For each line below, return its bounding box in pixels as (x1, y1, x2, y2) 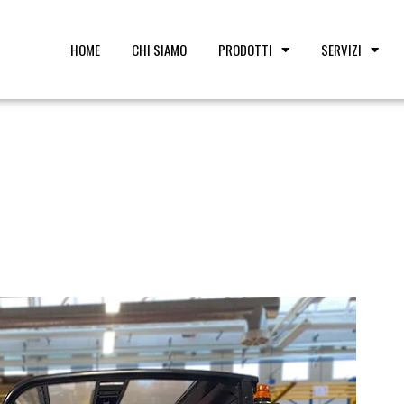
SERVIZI (320, 40, 362, 60)
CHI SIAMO (131, 40, 187, 60)
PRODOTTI (217, 40, 272, 60)
